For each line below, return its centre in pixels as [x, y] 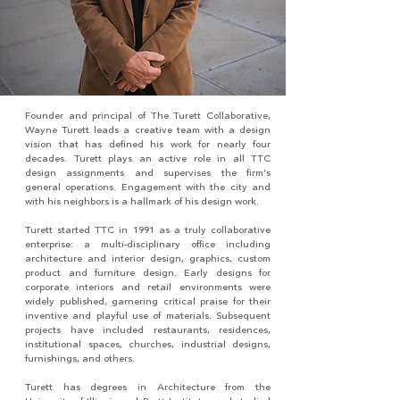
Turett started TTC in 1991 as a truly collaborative [148, 230]
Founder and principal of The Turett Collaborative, [148, 116]
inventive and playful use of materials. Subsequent [148, 316]
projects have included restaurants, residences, [148, 330]
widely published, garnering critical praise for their [148, 301]
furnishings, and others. [80, 358]
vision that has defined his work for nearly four [148, 144]
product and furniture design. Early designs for [148, 273]
